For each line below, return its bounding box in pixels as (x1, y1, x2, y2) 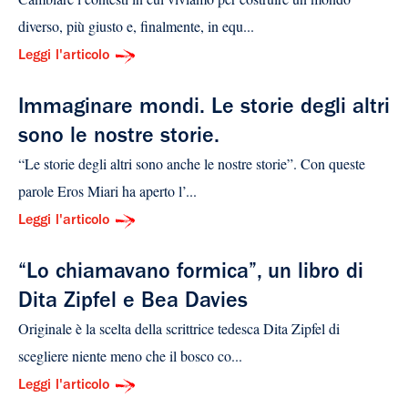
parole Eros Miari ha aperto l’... (18, 181, 197, 200)
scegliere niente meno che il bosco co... (18, 346, 242, 365)
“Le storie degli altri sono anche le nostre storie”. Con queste (18, 154, 365, 173)
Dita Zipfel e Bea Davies (18, 292, 248, 314)
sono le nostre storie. (18, 127, 219, 149)
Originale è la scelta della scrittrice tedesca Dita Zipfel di (18, 319, 340, 338)
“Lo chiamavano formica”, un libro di (18, 263, 363, 285)
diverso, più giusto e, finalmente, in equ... (18, 16, 254, 36)
